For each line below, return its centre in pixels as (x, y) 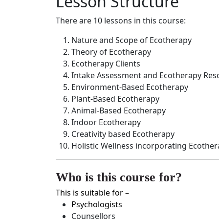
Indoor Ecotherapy (106, 122)
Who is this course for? (119, 177)
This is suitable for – (92, 193)
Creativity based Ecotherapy (123, 134)
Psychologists (97, 204)
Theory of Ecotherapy (111, 52)
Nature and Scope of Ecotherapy (131, 40)
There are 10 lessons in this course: (121, 21)
